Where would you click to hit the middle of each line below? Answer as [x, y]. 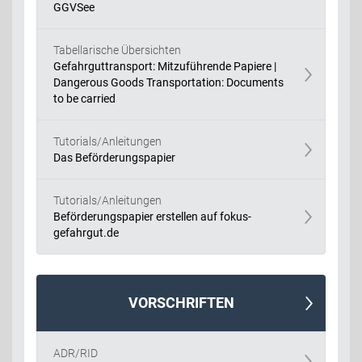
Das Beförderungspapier [114, 157]
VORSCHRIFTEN [181, 302]
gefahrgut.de [86, 232]
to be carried [84, 98]
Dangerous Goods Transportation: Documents [168, 82]
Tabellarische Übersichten [117, 50]
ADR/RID [76, 353]
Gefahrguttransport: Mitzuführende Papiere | [165, 66]
